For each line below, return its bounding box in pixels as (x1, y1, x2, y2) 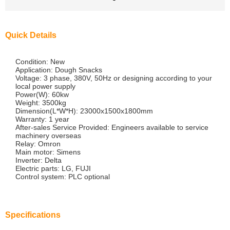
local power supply (15, 82, 75, 90)
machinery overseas (15, 131, 81, 140)
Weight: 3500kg (15, 99, 66, 107)
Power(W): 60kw (15, 90, 69, 99)
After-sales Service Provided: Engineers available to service (15, 123, 208, 131)
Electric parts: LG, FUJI (15, 164, 91, 172)
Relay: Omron (15, 140, 61, 148)
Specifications (5, 210, 61, 219)
